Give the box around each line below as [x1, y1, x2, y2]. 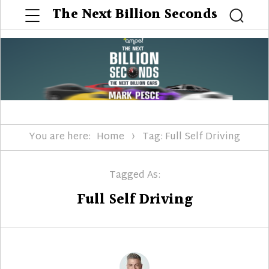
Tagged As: [109, 167, 160, 185]
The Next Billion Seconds [52, 4, 217, 25]
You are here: [29, 128, 91, 147]
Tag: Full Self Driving [142, 128, 240, 147]
